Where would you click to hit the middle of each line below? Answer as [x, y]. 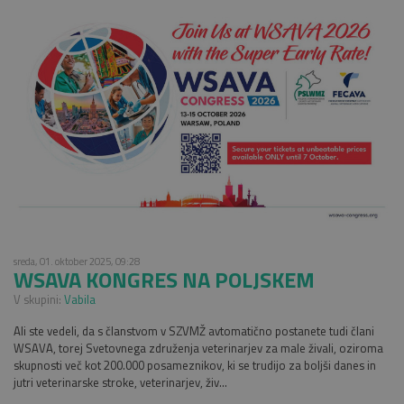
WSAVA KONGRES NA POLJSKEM [164, 279]
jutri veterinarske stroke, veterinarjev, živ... [120, 382]
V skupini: [39, 299]
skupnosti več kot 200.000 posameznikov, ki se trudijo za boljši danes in [195, 365]
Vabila [80, 299]
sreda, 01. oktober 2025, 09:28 [77, 261]
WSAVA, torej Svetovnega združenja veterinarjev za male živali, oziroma [198, 348]
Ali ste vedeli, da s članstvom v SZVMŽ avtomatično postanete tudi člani [194, 331]
